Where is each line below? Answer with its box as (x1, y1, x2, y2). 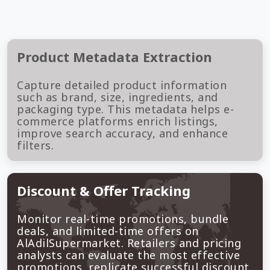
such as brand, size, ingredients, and (17, 90, 218, 105)
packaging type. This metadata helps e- (17, 102, 234, 117)
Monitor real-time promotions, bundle (17, 212, 228, 227)
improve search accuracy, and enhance (17, 126, 228, 141)
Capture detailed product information (17, 78, 227, 93)
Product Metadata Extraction (17, 48, 212, 66)
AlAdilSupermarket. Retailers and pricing (17, 236, 241, 251)
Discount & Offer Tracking (17, 181, 190, 200)
